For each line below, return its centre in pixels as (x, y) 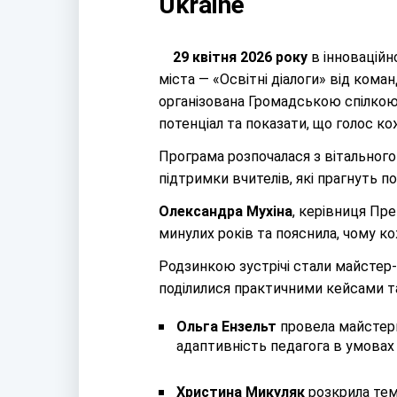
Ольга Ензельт (226, 327)
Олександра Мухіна (226, 211)
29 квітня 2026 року (233, 57)
